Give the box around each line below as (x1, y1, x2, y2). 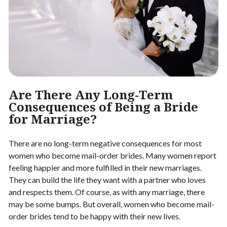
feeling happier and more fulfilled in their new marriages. (9, 162, 202, 172)
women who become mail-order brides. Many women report (9, 150, 216, 160)
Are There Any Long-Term (9, 86, 173, 103)
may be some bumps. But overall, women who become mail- (9, 199, 214, 209)
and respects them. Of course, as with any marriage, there (9, 186, 205, 197)
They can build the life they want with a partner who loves (9, 174, 206, 184)
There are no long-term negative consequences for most (9, 138, 202, 148)
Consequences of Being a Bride (9, 98, 198, 115)
